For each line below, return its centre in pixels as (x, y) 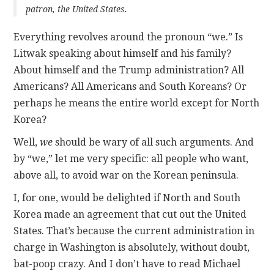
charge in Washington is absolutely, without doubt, (132, 247)
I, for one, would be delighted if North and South (127, 198)
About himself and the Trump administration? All (129, 70)
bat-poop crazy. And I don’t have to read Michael (127, 264)
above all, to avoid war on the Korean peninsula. (126, 175)
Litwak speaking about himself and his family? (123, 53)
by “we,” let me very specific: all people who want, (131, 158)
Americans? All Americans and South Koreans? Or (130, 86)
